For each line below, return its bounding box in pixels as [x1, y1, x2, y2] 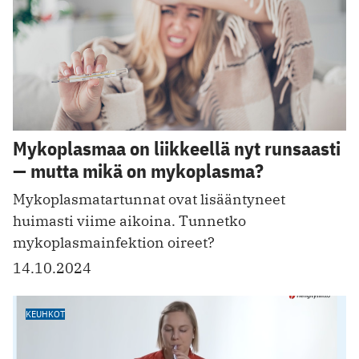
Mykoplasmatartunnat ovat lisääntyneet [13, 189, 285, 208]
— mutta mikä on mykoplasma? [13, 157, 264, 184]
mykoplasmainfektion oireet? [13, 232, 215, 252]
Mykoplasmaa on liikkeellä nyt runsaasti [13, 135, 341, 161]
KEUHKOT [26, 307, 65, 320]
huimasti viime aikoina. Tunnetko [13, 211, 246, 230]
